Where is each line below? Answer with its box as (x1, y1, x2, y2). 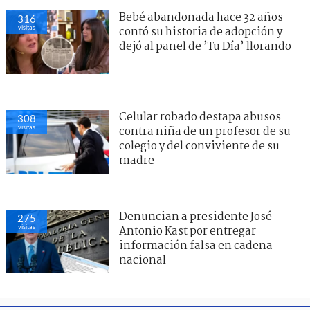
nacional (119, 251, 166, 269)
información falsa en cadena (119, 237, 273, 255)
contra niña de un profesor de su (119, 122, 291, 140)
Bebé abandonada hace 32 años (119, 8, 283, 26)
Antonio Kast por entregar (119, 222, 256, 240)
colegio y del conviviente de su (119, 137, 280, 155)
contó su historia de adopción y (119, 23, 282, 41)
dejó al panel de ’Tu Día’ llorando (119, 37, 291, 55)
